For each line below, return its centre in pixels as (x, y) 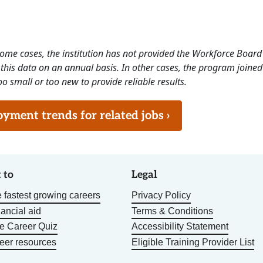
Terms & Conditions (172, 211)
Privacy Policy (161, 195)
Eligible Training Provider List (193, 242)
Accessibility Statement (180, 227)
